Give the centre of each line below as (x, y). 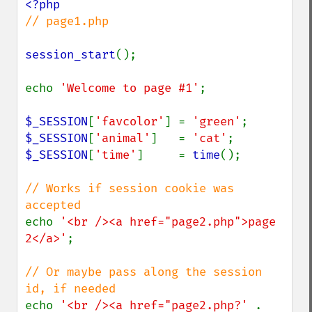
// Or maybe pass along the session (143, 272)
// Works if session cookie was (130, 188)
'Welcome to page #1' (130, 88)
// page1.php (67, 21)
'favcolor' (130, 122)
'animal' (123, 138)
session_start (70, 55)
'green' (217, 122)
